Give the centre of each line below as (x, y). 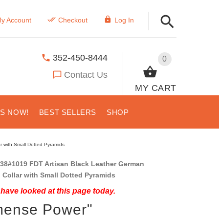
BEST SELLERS (67, 112)
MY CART (156, 88)
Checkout (73, 20)
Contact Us (86, 75)
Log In (124, 20)
